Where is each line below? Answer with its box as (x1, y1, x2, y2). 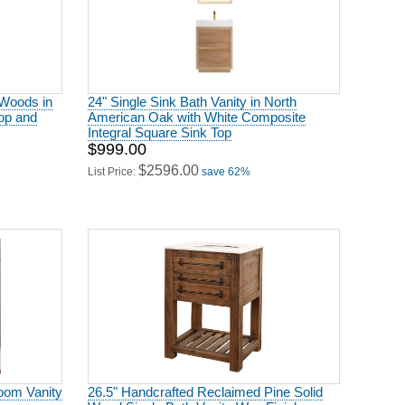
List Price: (88, 159, 138, 172)
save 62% (202, 159, 250, 172)
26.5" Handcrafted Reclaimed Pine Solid (88, 378, 323, 393)
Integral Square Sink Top (88, 118, 231, 134)
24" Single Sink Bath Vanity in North (88, 88, 297, 103)
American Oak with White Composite (88, 103, 306, 118)
